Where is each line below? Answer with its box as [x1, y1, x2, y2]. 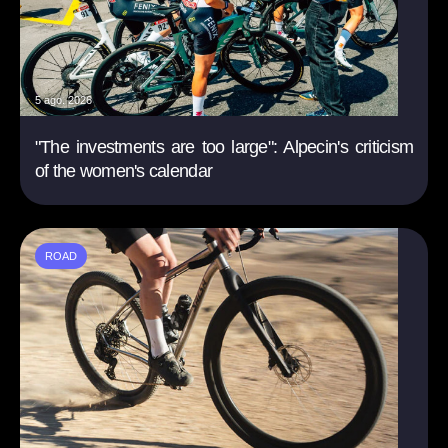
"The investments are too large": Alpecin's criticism [34, 137, 414, 158]
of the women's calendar [34, 161, 213, 182]
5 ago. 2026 [34, 94, 92, 107]
